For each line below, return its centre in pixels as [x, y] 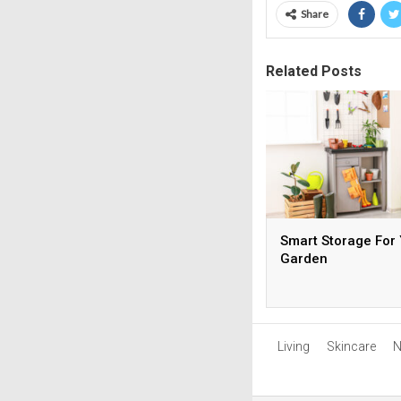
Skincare [351, 346]
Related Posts [314, 71]
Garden [304, 259]
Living [293, 346]
